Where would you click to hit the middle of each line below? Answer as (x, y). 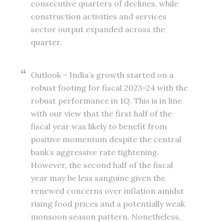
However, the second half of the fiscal (102, 165)
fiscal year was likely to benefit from (99, 127)
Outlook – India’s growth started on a (102, 75)
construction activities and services (99, 17)
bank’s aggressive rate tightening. (95, 152)
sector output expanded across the (98, 29)
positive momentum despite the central (106, 139)
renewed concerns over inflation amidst (108, 191)
